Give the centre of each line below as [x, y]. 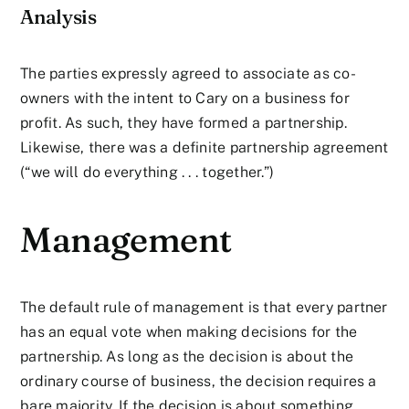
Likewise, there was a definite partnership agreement [204, 147]
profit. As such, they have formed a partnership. [184, 122]
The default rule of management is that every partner [204, 307]
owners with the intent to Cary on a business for [185, 98]
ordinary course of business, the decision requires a [199, 381]
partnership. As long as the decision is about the [187, 356]
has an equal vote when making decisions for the [189, 331]
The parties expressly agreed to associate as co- [188, 73]
